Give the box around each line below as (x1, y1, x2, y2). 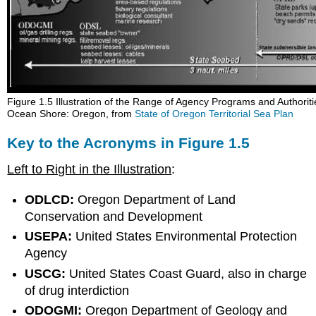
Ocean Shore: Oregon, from (7, 107, 135, 119)
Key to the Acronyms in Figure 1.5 (7, 134, 250, 151)
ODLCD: (25, 193, 78, 207)
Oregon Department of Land (78, 193, 236, 207)
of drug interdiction (25, 283, 130, 298)
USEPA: (25, 229, 76, 244)
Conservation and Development (25, 209, 203, 224)
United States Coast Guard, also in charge (69, 266, 308, 281)
